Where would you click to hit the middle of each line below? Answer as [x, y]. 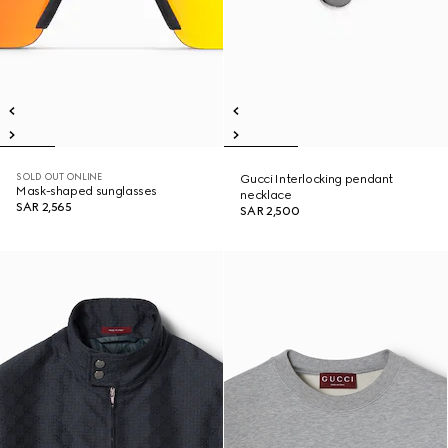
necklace [266, 195]
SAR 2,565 [44, 207]
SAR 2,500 [270, 211]
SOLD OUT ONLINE [59, 176]
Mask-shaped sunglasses [87, 191]
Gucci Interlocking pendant [317, 179]
